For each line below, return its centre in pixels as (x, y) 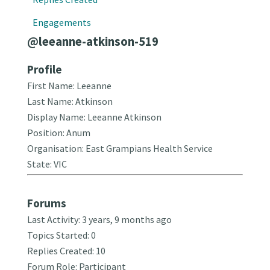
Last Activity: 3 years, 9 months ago (99, 220)
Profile (44, 70)
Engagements (61, 23)
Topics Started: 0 (61, 235)
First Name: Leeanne (69, 86)
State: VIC (47, 164)
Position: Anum (58, 133)
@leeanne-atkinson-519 (93, 42)
